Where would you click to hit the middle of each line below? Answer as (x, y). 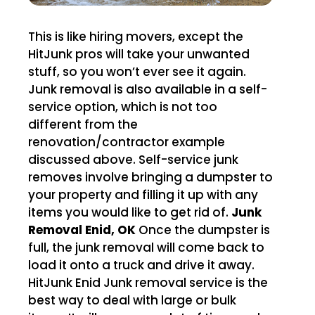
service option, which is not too (123, 107)
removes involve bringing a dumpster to (150, 177)
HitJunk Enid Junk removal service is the (66, 282)
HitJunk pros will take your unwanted (139, 54)
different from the (83, 124)
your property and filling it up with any (143, 194)
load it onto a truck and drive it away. (141, 265)
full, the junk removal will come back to (146, 247)
